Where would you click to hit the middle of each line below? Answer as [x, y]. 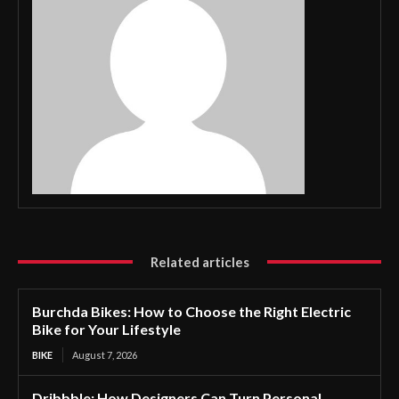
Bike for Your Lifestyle [106, 329]
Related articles [199, 261]
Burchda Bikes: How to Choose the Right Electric [191, 311]
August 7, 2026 [105, 354]
